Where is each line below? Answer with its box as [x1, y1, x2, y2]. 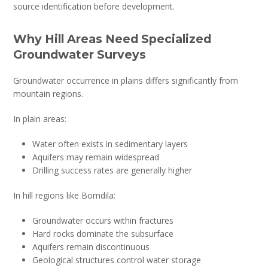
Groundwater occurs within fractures [32, 214, 174, 226]
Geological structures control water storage [32, 254, 202, 266]
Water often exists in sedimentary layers [32, 138, 188, 150]
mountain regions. [13, 87, 84, 99]
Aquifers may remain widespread [32, 151, 160, 163]
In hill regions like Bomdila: [13, 189, 116, 201]
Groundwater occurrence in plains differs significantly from [13, 74, 239, 86]
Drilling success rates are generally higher [32, 164, 193, 176]
